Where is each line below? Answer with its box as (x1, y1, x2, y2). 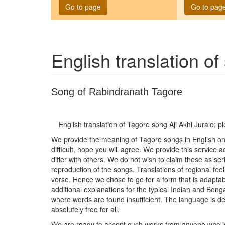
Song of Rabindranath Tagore (51, 86, 182, 97)
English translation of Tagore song (59, 119, 169, 129)
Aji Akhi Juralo (169, 119, 214, 129)
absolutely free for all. (51, 204, 120, 214)
